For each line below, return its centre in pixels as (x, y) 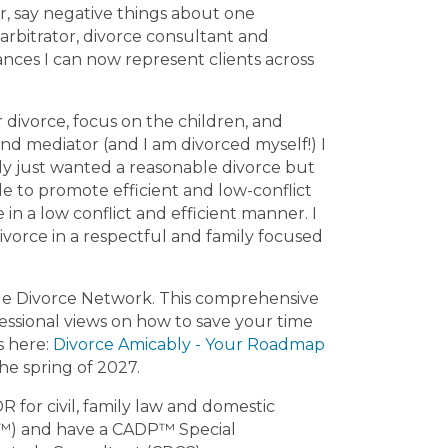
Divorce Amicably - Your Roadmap (189, 344)
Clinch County (158, 13)
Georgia (253, 13)
